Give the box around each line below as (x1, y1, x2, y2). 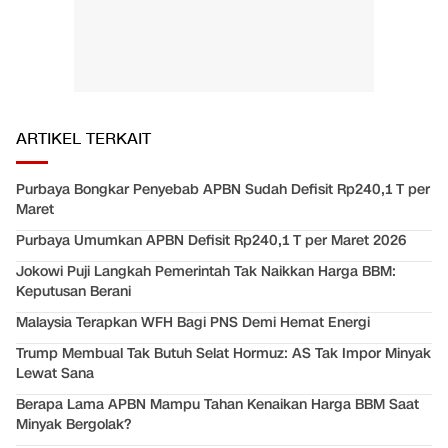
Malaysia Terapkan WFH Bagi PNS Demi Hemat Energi (16, 313, 370, 333)
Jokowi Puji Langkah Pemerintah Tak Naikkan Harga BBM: (16, 262, 396, 282)
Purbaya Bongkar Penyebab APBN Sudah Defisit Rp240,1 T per (16, 180, 430, 200)
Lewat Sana (16, 364, 94, 384)
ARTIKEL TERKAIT (16, 129, 151, 151)
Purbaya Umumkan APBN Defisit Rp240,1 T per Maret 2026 (16, 231, 406, 251)
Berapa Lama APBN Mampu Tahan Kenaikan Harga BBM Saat (16, 395, 419, 415)
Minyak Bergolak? (16, 415, 131, 435)
